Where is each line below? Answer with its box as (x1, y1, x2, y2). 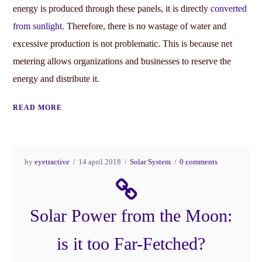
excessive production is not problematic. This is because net (13, 38, 233, 49)
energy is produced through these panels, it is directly (13, 3, 211, 13)
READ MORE (13, 103, 63, 112)
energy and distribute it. (13, 73, 100, 84)
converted (211, 3, 247, 13)
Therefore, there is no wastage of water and (64, 20, 227, 31)
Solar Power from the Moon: (30, 205, 232, 225)
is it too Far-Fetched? (57, 233, 205, 253)
